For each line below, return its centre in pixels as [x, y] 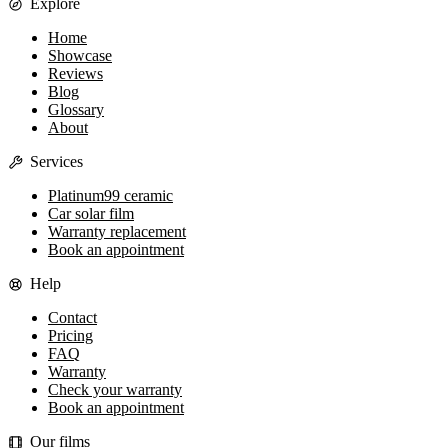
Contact [72, 318]
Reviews [75, 74]
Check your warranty [115, 390]
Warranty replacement [117, 232]
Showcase [80, 56]
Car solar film [91, 214]
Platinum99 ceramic [110, 196]
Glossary [76, 110]
